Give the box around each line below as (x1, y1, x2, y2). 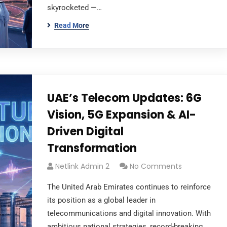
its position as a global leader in (47, 196, 156, 205)
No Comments (129, 161, 182, 171)
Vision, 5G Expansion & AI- (47, 107, 196, 123)
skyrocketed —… (47, 3, 102, 12)
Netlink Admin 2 (55, 161, 109, 171)
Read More (54, 21, 89, 29)
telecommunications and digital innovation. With (47, 209, 211, 218)
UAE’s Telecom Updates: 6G (47, 90, 202, 106)
